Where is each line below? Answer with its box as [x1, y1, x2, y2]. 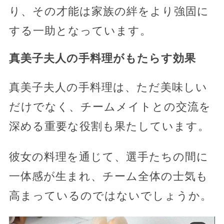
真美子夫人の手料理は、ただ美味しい [8, 80, 207, 93]
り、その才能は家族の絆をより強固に [8, 4, 209, 17]
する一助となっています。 [8, 24, 151, 37]
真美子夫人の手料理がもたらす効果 [8, 51, 196, 64]
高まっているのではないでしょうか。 [8, 189, 212, 202]
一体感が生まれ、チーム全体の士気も [8, 169, 208, 182]
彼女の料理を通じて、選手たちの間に [8, 150, 208, 163]
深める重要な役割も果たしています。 [8, 119, 209, 132]
